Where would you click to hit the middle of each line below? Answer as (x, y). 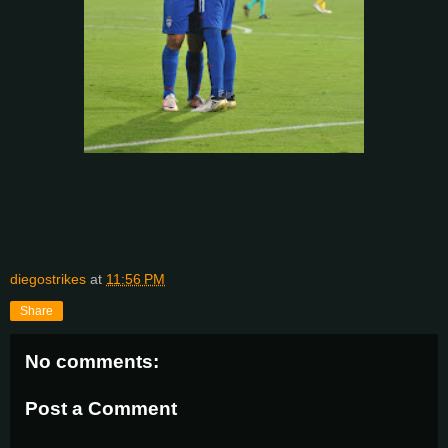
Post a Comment (101, 409)
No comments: (92, 361)
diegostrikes (48, 278)
